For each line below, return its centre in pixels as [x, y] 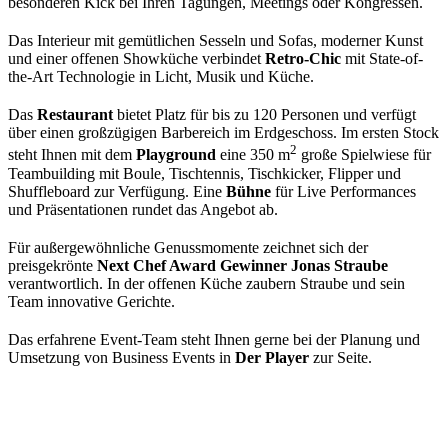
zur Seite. [342, 357]
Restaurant [77, 115]
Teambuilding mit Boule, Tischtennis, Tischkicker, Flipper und [204, 173]
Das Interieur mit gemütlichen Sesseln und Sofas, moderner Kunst [215, 41]
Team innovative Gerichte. [93, 301]
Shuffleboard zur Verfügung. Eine [117, 191]
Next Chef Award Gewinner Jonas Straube [242, 265]
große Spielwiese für [364, 155]
